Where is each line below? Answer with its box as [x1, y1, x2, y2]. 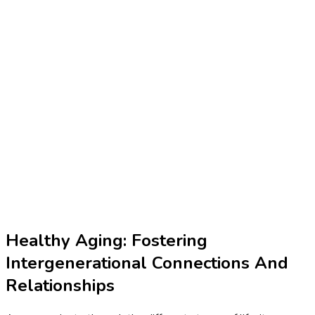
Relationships [6, 274, 115, 297]
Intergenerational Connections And [6, 251, 288, 274]
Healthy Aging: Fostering [6, 229, 207, 252]
